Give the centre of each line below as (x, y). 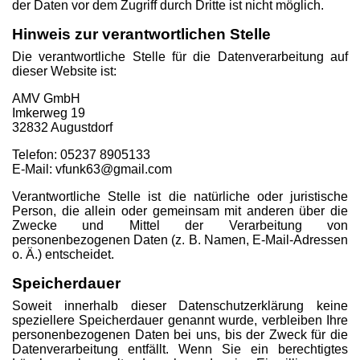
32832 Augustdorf (62, 127)
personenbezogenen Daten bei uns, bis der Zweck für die (180, 335)
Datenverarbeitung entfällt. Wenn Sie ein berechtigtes (180, 349)
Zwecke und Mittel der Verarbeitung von (180, 225)
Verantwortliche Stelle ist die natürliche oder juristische (180, 196)
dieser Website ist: (64, 71)
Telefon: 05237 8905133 (81, 155)
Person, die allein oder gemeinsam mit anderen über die (180, 211)
